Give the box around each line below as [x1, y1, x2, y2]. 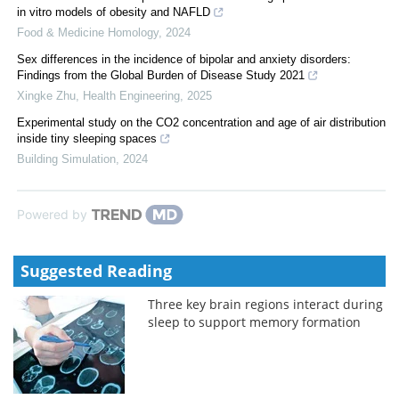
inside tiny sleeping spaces [17, 131, 157, 145]
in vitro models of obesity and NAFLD [17, 4, 210, 19]
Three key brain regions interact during [148, 295, 384, 313]
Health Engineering [83, 88, 180, 102]
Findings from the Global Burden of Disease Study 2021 [17, 68, 305, 82]
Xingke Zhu [17, 88, 76, 102]
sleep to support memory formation [148, 313, 362, 330]
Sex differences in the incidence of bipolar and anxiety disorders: [17, 52, 351, 66]
